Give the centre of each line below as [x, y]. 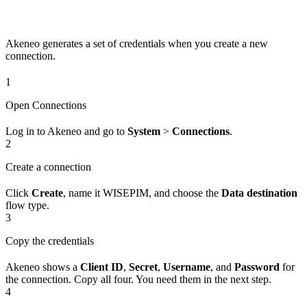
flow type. [27, 205]
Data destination [259, 193]
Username [187, 267]
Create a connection [48, 167]
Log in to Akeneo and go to [66, 131]
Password [257, 267]
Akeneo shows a [43, 267]
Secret [143, 267]
